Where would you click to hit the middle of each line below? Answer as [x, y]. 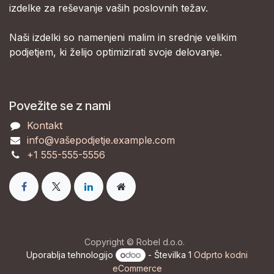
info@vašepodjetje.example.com [101, 140]
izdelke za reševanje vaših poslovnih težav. [109, 8]
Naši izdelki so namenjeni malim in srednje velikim [123, 37]
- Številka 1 [169, 254]
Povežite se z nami [60, 106]
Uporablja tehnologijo [71, 254]
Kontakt [44, 125]
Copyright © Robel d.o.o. [135, 242]
